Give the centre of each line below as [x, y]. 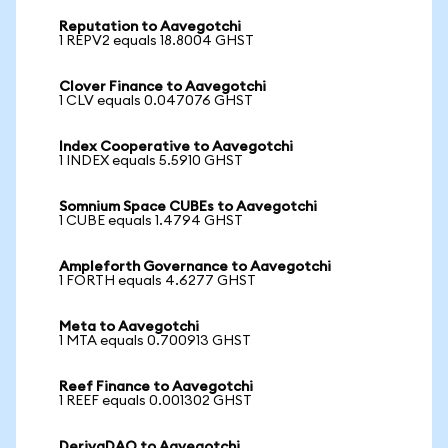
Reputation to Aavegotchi [150, 27]
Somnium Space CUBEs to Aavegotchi [188, 207]
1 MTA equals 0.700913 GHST [155, 341]
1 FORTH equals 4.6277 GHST [157, 281]
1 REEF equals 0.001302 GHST [155, 401]
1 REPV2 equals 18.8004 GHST [156, 41]
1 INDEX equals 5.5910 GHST [151, 161]
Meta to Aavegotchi [129, 327]
